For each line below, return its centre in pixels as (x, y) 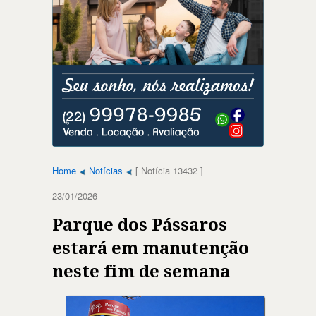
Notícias (106, 170)
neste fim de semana (141, 271)
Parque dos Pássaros (140, 225)
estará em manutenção (151, 248)
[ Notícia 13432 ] (168, 170)
